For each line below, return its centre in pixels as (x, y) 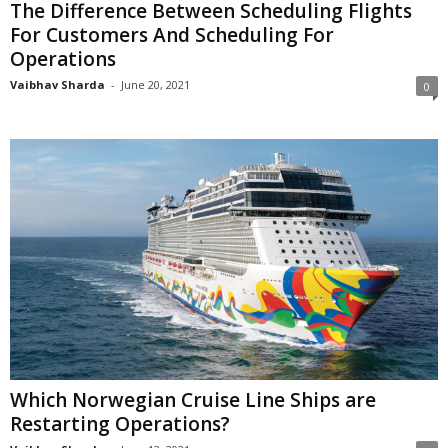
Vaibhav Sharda (57, 84)
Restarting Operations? (120, 423)
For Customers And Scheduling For (172, 34)
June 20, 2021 (155, 84)
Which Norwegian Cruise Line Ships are (193, 399)
